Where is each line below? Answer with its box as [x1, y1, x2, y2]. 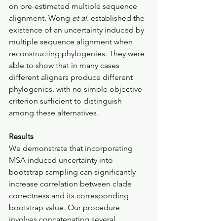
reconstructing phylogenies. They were [9, 49, 147, 58]
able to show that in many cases [9, 61, 121, 70]
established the [89, 13, 147, 23]
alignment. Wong [9, 13, 72, 23]
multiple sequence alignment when [9, 37, 135, 46]
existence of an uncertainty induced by [9, 25, 146, 35]
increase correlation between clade [9, 179, 134, 188]
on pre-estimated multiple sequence [9, 1, 139, 11]
